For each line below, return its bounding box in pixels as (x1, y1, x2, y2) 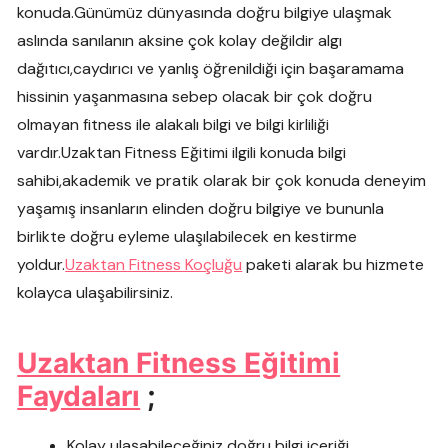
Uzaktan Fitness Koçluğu (65, 253, 243, 275)
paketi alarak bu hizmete (242, 253, 425, 275)
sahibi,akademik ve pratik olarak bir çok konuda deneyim (17, 169, 427, 191)
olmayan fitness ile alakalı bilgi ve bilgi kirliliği (17, 113, 330, 135)
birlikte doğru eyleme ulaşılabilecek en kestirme (17, 225, 358, 247)
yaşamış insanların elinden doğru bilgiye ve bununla (17, 197, 385, 219)
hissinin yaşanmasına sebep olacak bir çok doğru (17, 85, 373, 107)
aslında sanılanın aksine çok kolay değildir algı (17, 29, 343, 51)
